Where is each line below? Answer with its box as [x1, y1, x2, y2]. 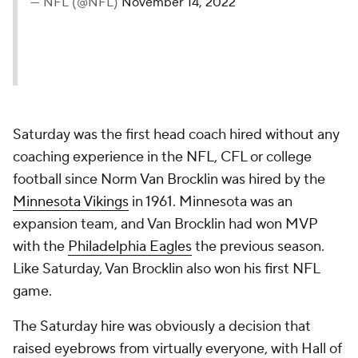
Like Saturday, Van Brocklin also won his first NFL [13, 260, 320, 278]
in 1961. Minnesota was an [129, 193, 292, 211]
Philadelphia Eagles [68, 237, 192, 256]
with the [13, 237, 68, 256]
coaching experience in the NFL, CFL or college [13, 148, 312, 166]
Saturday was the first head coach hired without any [13, 125, 340, 144]
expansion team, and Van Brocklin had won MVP [13, 215, 317, 233]
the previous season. [192, 237, 324, 256]
